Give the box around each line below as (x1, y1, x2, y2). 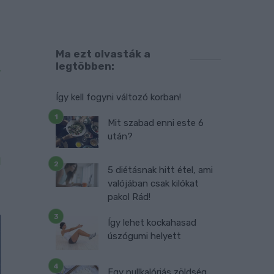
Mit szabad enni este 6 (108, 117, 204, 128)
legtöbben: (56, 59, 114, 72)
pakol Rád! (108, 191, 150, 202)
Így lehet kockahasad (108, 217, 196, 228)
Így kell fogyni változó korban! (56, 91, 181, 103)
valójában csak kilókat (108, 177, 199, 189)
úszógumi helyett (108, 230, 181, 242)
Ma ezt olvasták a (56, 47, 150, 60)
